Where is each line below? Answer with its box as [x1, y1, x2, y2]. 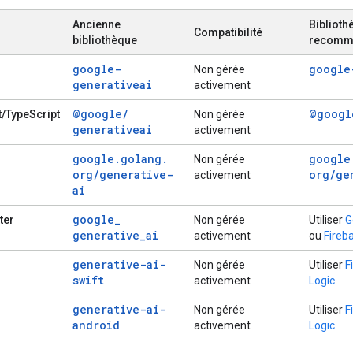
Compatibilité [194, 25, 262, 39]
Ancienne [72, 17, 121, 31]
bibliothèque [72, 33, 137, 46]
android [72, 317, 120, 333]
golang [121, 150, 162, 166]
